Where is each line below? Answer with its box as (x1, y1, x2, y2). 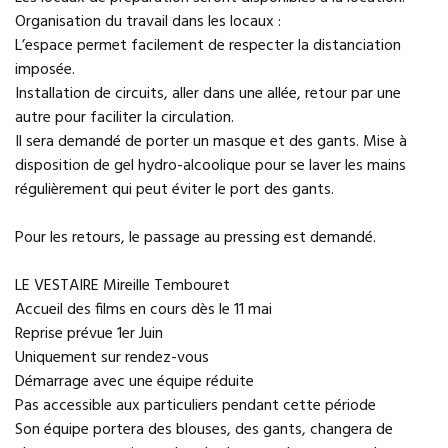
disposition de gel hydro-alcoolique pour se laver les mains (15, 153, 406, 179)
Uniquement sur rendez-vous (15, 345, 209, 371)
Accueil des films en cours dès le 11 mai (15, 297, 272, 323)
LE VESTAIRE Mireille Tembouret (15, 273, 230, 299)
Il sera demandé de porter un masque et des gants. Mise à (15, 129, 407, 155)
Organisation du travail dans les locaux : (15, 9, 281, 35)
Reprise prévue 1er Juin (15, 321, 163, 347)
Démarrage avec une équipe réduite (15, 369, 254, 395)
